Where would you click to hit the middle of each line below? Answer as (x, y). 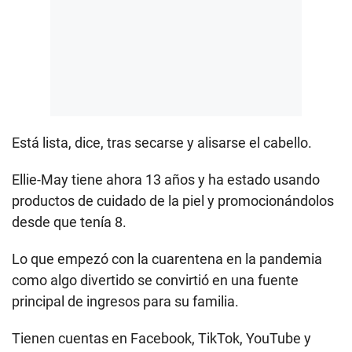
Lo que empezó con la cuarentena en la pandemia (167, 258)
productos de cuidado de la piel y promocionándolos (173, 200)
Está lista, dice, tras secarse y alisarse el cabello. (162, 142)
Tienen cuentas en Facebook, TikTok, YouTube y (161, 338)
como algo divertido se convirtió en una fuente (155, 280)
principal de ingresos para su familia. (125, 301)
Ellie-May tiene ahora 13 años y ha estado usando (166, 179)
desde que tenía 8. (69, 222)
